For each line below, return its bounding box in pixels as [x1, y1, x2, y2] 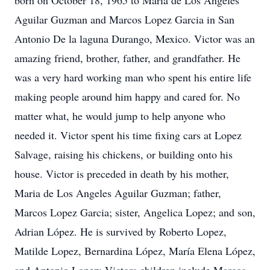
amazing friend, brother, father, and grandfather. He [14, 51, 240, 65]
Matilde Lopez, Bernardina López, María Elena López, [14, 243, 256, 258]
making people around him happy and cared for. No [14, 89, 240, 104]
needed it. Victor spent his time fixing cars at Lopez [14, 128, 242, 142]
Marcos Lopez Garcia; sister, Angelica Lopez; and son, [14, 205, 256, 219]
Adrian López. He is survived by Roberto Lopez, [14, 224, 227, 239]
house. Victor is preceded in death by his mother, [14, 166, 229, 181]
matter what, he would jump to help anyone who [14, 108, 225, 123]
